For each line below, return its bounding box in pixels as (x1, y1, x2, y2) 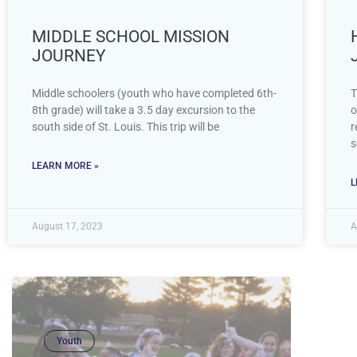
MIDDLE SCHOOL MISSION (32, 26, 229, 46)
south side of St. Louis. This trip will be (32, 120, 219, 133)
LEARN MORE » (32, 159, 99, 171)
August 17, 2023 (32, 220, 103, 232)
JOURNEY (32, 45, 106, 65)
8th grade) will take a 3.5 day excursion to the (32, 103, 255, 116)
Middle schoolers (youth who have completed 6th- (32, 86, 277, 100)
